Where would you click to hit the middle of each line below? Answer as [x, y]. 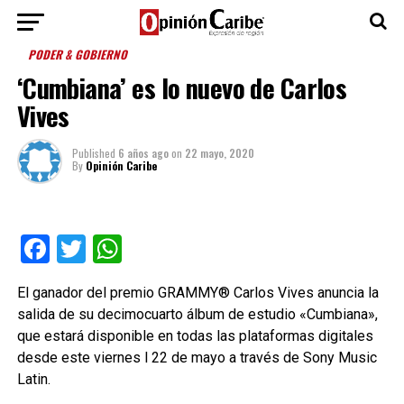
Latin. [33, 379]
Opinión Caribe [121, 165]
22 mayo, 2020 [219, 153]
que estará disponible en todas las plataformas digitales [195, 336]
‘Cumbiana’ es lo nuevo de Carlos [182, 87]
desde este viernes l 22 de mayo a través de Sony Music [197, 358]
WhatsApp [186, 249]
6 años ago [143, 153]
